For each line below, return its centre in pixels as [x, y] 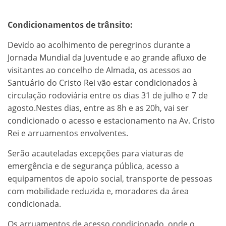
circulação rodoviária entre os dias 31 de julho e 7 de [108, 95]
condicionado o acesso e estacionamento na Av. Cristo [111, 120]
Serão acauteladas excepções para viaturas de [96, 153]
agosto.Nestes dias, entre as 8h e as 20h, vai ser [98, 108]
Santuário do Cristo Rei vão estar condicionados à [102, 82]
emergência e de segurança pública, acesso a [93, 166]
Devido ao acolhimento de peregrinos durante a [99, 45]
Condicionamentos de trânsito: [70, 24]
